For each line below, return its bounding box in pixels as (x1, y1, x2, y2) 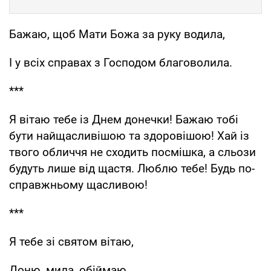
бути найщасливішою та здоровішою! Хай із (9, 129, 249, 143)
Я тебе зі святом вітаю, (9, 235, 134, 249)
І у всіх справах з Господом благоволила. (9, 56, 232, 70)
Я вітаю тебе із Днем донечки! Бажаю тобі (9, 113, 238, 127)
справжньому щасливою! (9, 178, 148, 192)
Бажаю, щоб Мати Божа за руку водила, (9, 27, 225, 42)
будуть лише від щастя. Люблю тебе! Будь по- (9, 162, 255, 176)
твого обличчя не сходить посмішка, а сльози (9, 145, 256, 160)
